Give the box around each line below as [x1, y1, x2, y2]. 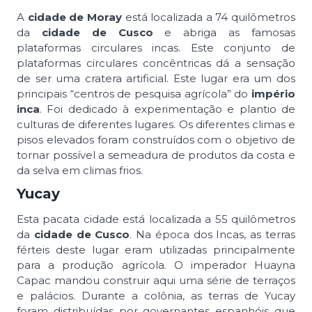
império [251, 86, 295, 100]
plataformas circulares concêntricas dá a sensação [17, 56, 295, 70]
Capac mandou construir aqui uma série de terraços [17, 273, 295, 287]
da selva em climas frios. [17, 163, 143, 177]
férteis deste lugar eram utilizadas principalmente [17, 242, 295, 256]
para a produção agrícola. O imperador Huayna [17, 258, 295, 272]
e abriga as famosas [164, 25, 296, 39]
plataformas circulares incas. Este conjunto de [17, 40, 295, 54]
